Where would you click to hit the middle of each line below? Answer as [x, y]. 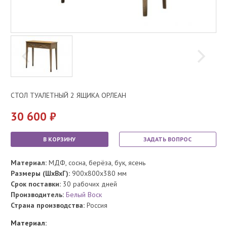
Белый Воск [84, 194]
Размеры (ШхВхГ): [40, 173]
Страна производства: [48, 205]
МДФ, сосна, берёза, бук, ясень [96, 162]
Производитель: [38, 194]
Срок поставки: [37, 184]
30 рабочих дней [90, 184]
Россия [96, 205]
